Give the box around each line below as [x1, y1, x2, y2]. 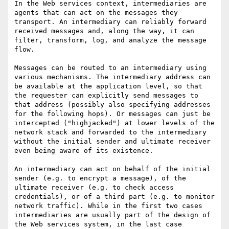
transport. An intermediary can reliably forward [14, 18, 207, 26]
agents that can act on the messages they [14, 9, 178, 17]
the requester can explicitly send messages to [14, 91, 198, 100]
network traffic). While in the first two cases [14, 202, 202, 210]
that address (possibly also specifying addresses [14, 101, 211, 109]
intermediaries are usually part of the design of [14, 211, 211, 219]
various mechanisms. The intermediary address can [14, 73, 211, 81]
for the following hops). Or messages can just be [14, 110, 211, 118]
